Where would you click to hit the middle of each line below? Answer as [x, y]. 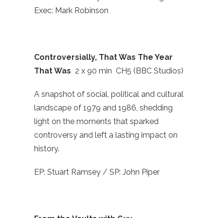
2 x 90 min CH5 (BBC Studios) [129, 71]
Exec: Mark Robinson [71, 11]
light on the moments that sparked [96, 122]
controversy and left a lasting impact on [106, 135]
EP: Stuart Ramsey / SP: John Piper [97, 172]
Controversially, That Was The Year [103, 57]
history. [47, 149]
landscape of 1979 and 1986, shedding [103, 108]
